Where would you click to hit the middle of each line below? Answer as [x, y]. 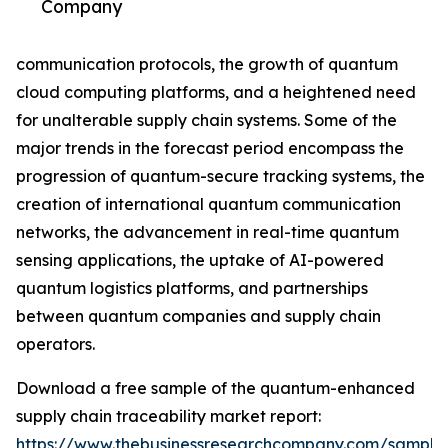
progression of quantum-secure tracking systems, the [220, 176]
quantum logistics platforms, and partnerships [192, 288]
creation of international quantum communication [208, 204]
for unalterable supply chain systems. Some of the [206, 120]
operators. [55, 344]
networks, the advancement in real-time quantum [207, 232]
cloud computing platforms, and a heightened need [216, 92]
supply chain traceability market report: [168, 416]
